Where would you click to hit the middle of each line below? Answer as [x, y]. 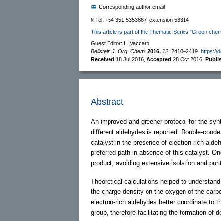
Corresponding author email [132, 7]
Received [103, 59]
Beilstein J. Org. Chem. [118, 51]
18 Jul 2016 [130, 59]
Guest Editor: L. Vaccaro [120, 43]
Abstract [107, 101]
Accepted [160, 59]
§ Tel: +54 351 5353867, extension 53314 [140, 19]
